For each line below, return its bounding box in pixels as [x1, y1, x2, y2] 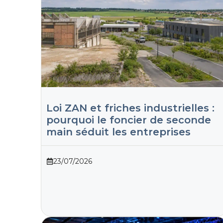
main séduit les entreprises [46, 125, 191, 138]
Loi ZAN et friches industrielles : [46, 102, 215, 114]
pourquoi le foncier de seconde [46, 113, 211, 126]
